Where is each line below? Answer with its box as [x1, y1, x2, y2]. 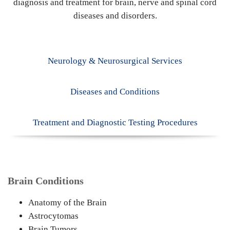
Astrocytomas [28, 211, 79, 221]
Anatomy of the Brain [28, 198, 107, 207]
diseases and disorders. [73, 11, 157, 21]
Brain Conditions [8, 175, 84, 186]
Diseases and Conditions [70, 87, 160, 97]
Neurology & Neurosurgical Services [48, 56, 182, 66]
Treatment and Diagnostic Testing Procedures [32, 118, 198, 127]
